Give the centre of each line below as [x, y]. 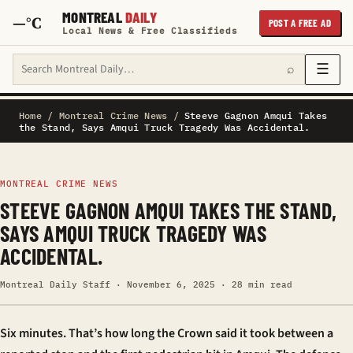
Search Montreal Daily [71, 62]
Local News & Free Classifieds [150, 31]
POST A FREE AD [299, 22]
